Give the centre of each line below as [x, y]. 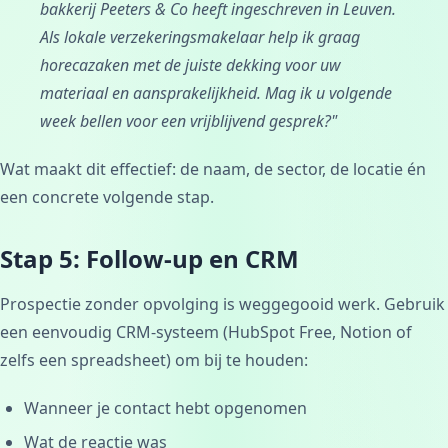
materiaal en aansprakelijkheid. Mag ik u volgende [216, 92]
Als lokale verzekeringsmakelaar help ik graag [200, 36]
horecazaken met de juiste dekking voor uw [190, 64]
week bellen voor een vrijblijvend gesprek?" [188, 120]
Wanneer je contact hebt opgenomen [165, 407]
